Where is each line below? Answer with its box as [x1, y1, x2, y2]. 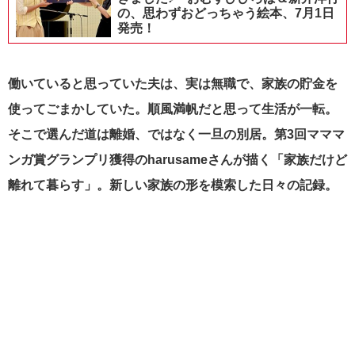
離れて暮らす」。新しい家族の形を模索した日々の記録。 [8, 178, 338, 193]
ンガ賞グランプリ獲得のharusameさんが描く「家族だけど [8, 153, 347, 167]
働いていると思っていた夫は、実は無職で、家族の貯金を [8, 77, 338, 91]
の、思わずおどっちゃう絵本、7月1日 [117, 6, 334, 21]
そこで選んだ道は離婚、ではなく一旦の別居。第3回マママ [8, 128, 345, 142]
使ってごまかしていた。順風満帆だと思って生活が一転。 [8, 102, 338, 116]
